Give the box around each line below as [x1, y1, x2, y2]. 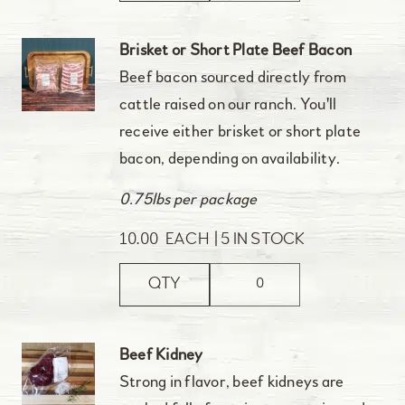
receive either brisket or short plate [118, 124, 362, 142]
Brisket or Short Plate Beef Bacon [118, 42, 353, 61]
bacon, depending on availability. [118, 151, 341, 169]
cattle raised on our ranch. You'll [118, 97, 337, 115]
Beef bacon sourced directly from [118, 70, 346, 88]
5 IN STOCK [221, 232, 306, 250]
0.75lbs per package [118, 191, 258, 209]
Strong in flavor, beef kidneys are [118, 374, 344, 392]
